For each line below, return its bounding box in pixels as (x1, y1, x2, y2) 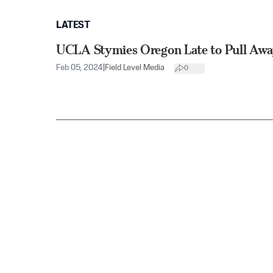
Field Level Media (105, 64, 165, 72)
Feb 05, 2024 (56, 64, 103, 72)
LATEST (56, 21, 90, 30)
